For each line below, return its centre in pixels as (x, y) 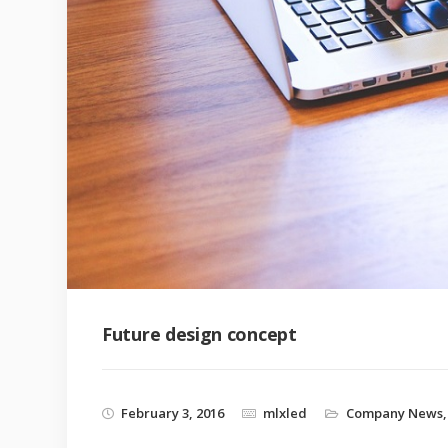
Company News (394, 413)
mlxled (285, 413)
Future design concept (199, 334)
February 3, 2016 (172, 413)
